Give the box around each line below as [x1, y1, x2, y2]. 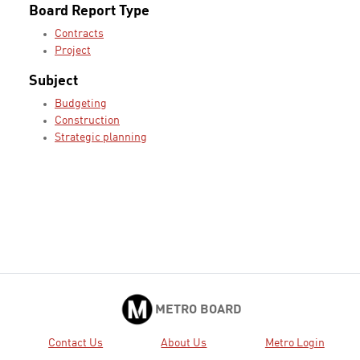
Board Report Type [29, 4, 149, 19]
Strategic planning [55, 132, 147, 144]
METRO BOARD [154, 303, 242, 317]
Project [55, 45, 91, 57]
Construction [55, 115, 120, 127]
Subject [29, 74, 78, 89]
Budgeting [55, 98, 107, 110]
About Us [161, 337, 207, 349]
